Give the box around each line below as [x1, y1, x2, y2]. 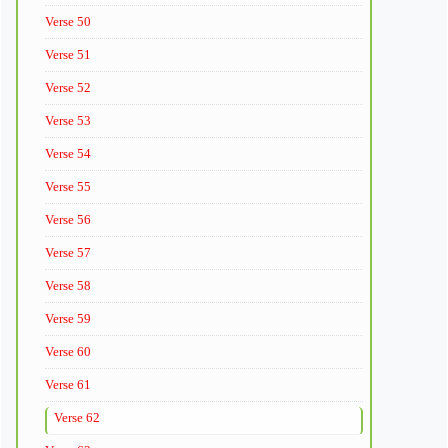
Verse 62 [54, 409, 100, 425]
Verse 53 [45, 112, 91, 128]
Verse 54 [45, 145, 91, 161]
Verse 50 [45, 13, 91, 29]
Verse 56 [45, 211, 91, 227]
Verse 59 [45, 310, 91, 326]
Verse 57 [45, 244, 91, 260]
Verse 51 [45, 46, 91, 62]
